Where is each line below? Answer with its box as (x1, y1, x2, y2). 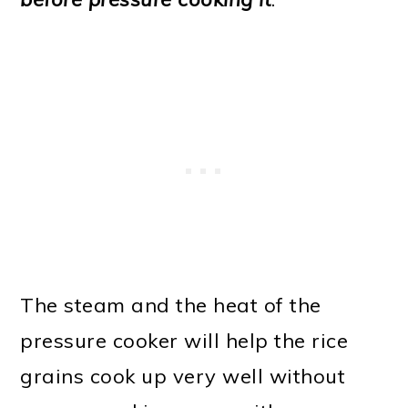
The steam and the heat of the (20, 292, 321, 319)
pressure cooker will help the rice (20, 328, 349, 354)
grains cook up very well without (20, 363, 346, 390)
